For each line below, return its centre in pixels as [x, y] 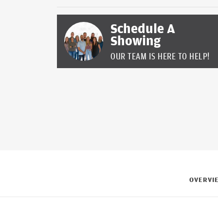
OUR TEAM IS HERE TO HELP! [160, 56]
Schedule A [143, 28]
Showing [136, 40]
